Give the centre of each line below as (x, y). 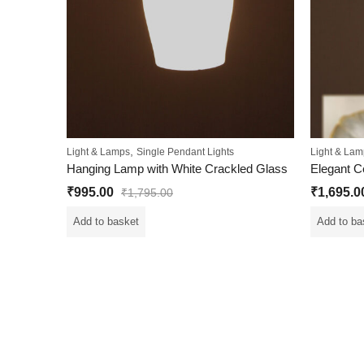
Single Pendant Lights (185, 152)
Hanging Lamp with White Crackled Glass (177, 168)
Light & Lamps (98, 152)
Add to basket (106, 222)
